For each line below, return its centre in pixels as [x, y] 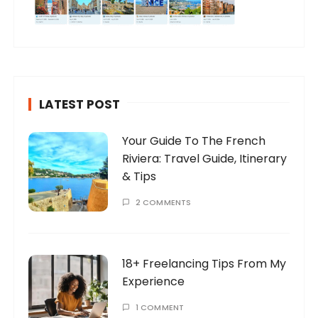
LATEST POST [80, 104]
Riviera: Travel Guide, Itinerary [205, 158]
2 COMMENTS [163, 202]
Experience [154, 281]
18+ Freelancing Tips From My [204, 263]
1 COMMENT [160, 307]
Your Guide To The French [194, 141]
